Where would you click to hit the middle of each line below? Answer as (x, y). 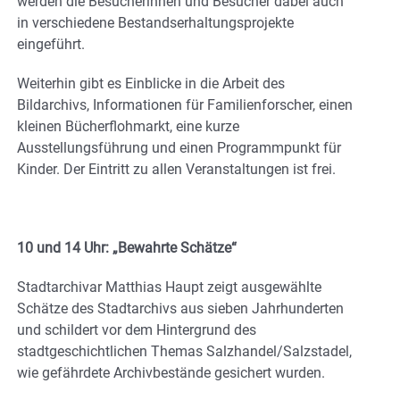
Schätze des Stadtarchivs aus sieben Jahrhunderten (180, 309)
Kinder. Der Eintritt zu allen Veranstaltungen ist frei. (176, 170)
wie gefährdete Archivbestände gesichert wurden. (171, 373)
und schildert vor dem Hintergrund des (137, 330)
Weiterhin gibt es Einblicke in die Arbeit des (151, 84)
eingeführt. (51, 45)
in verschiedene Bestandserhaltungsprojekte (155, 23)
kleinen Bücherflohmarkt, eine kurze (128, 127)
